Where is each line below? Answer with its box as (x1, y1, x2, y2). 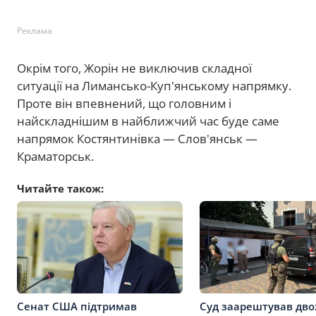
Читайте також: (17, 181, 104, 195)
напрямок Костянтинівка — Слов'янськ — (17, 130, 257, 147)
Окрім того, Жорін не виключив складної (17, 59, 252, 76)
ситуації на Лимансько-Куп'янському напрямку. (17, 77, 291, 94)
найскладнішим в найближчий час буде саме (17, 112, 279, 129)
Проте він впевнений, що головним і (17, 95, 231, 111)
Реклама (17, 24, 52, 37)
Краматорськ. (17, 147, 94, 164)
